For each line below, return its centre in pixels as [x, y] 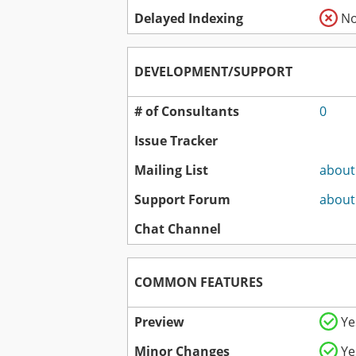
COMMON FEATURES [199, 282]
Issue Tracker [176, 141]
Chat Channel [178, 229]
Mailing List [171, 170]
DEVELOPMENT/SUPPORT [213, 72]
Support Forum [182, 200]
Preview [159, 322]
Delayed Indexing [189, 19]
